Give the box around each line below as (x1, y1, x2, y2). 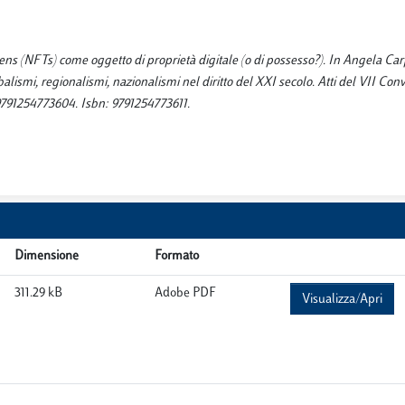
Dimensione (14, 250, 79, 263)
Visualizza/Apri (302, 293, 382, 306)
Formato (155, 250, 199, 263)
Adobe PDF (155, 287, 216, 300)
